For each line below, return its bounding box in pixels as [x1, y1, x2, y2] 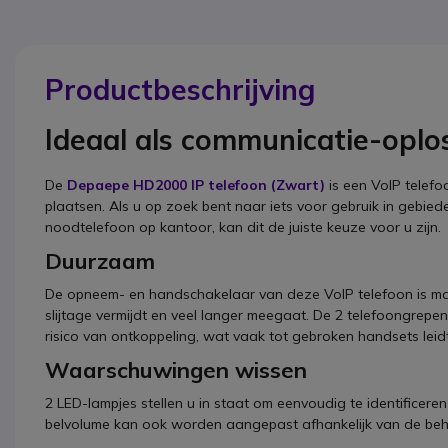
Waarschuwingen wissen [45, 356, 307, 385]
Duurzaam [45, 247, 155, 276]
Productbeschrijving [45, 72, 315, 108]
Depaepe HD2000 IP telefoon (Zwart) [67, 176, 325, 195]
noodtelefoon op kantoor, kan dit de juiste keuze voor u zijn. [45, 218, 441, 237]
